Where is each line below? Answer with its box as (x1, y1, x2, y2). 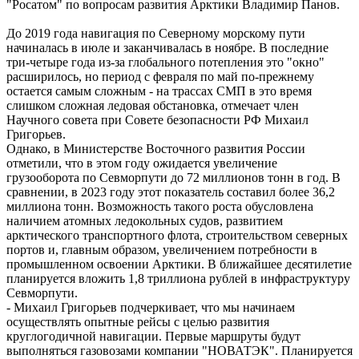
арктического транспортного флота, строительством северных (6, 228, 348, 243)
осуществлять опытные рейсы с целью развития (6, 315, 269, 329)
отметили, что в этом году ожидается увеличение (6, 156, 277, 171)
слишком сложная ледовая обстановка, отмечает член (6, 99, 299, 113)
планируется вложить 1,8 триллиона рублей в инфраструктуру (6, 272, 350, 286)
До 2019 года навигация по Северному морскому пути (6, 26, 305, 41)
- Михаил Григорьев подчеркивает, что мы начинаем (6, 301, 295, 315)
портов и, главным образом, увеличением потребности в (6, 243, 317, 257)
